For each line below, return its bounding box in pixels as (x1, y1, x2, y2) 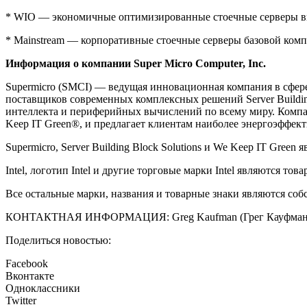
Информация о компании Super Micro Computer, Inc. (5, 57, 266, 69)
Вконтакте (5, 269, 54, 282)
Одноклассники (5, 282, 80, 294)
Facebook (5, 257, 48, 269)
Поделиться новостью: (5, 234, 111, 246)
